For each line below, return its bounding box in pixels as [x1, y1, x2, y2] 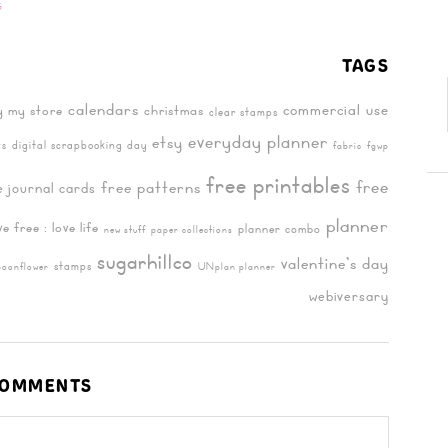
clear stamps [209, 102, 278, 120]
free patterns [101, 173, 201, 200]
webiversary [309, 284, 389, 308]
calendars [68, 96, 139, 122]
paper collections [151, 221, 233, 237]
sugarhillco [97, 244, 193, 278]
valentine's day [281, 249, 389, 276]
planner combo [238, 218, 321, 238]
